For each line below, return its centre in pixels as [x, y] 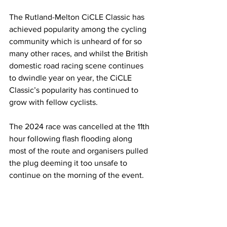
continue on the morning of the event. [78, 175]
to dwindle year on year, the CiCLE [71, 78]
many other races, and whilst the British [80, 53]
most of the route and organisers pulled [80, 151]
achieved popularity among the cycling [79, 29]
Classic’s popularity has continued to [75, 90]
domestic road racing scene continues [77, 66]
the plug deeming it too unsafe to [69, 163]
